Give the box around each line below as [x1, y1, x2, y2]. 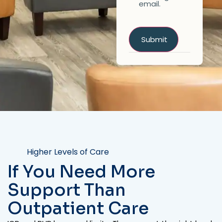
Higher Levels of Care [27, 146, 109, 158]
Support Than [7, 179, 126, 201]
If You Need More [7, 161, 155, 182]
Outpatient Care [7, 197, 149, 219]
